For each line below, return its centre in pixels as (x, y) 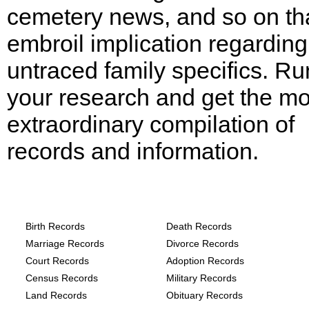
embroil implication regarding (157, 43)
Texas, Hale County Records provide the (153, 185)
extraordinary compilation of (151, 124)
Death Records (199, 226)
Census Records (62, 278)
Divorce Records (202, 243)
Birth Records (55, 226)
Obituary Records (205, 295)
